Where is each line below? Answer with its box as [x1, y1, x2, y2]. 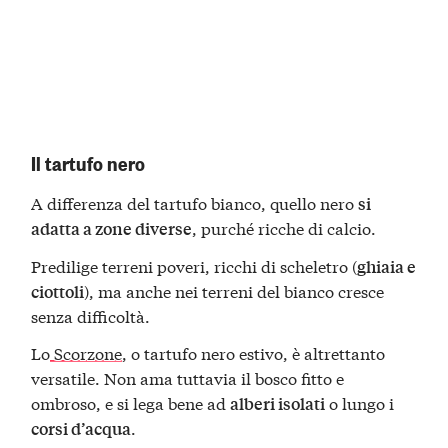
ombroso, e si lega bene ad [31, 391, 231, 415]
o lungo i [325, 391, 395, 415]
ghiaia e [357, 254, 417, 278]
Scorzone [50, 341, 123, 365]
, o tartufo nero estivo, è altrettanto [122, 341, 386, 365]
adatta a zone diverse [31, 216, 193, 240]
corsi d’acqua [31, 417, 132, 441]
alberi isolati [230, 392, 326, 416]
